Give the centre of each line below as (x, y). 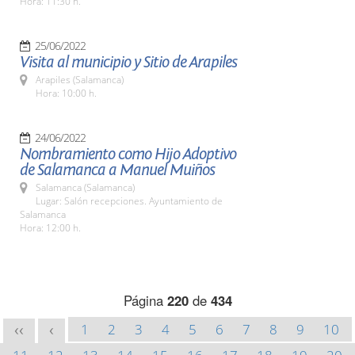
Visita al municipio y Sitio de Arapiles (128, 62)
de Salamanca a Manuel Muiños (117, 170)
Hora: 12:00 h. (50, 228)
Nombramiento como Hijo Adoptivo (128, 154)
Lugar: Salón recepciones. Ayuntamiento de (129, 201)
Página (145, 300)
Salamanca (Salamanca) (85, 187)
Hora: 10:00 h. (66, 93)
